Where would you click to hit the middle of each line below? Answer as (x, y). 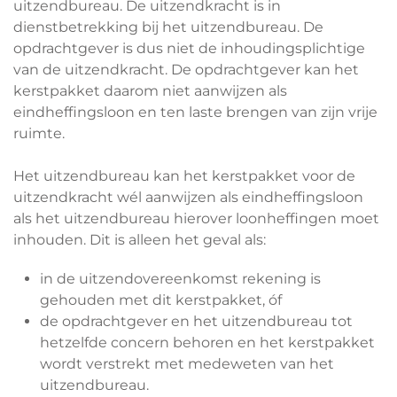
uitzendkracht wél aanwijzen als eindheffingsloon (188, 197)
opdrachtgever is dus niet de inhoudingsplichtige (189, 48)
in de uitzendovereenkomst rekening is (180, 278)
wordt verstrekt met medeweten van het (187, 363)
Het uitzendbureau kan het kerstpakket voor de (184, 175)
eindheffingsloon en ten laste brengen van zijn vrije (195, 112)
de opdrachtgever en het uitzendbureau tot (196, 321)
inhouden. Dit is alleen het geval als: (140, 239)
